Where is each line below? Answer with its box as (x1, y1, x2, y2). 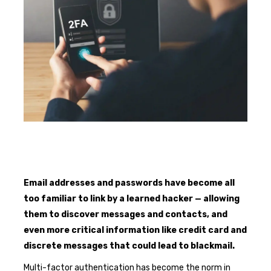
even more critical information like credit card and (24, 224, 247, 235)
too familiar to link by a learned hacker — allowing (24, 193, 240, 204)
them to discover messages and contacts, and (24, 209, 227, 220)
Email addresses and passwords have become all (24, 177, 235, 188)
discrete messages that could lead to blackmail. (24, 240, 237, 251)
